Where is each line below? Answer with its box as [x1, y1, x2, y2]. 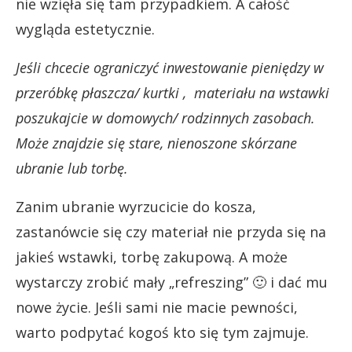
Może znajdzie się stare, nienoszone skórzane [16, 134, 297, 152]
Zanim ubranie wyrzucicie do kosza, [16, 197, 256, 216]
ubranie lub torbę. [16, 159, 128, 178]
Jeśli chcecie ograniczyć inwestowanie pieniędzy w [16, 58, 324, 77]
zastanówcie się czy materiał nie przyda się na [16, 222, 326, 241]
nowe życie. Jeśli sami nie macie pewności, [16, 298, 298, 317]
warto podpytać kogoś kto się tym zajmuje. [16, 323, 309, 342]
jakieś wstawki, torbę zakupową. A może [16, 247, 288, 266]
